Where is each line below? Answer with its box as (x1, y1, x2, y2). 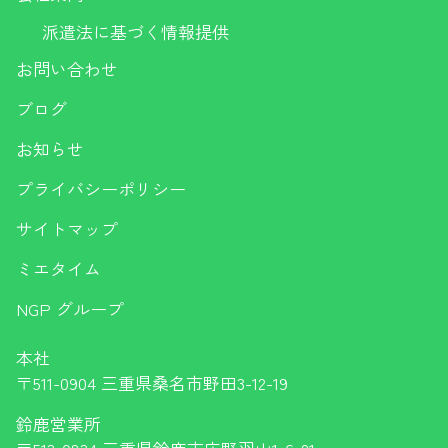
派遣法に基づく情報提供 (41, 18, 229, 44)
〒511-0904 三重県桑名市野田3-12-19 (16, 369, 288, 395)
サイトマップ (16, 215, 118, 241)
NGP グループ (16, 295, 124, 321)
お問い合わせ (16, 55, 118, 81)
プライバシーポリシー (16, 175, 186, 201)
